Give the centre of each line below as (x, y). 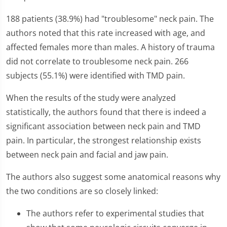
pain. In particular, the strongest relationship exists (104, 140)
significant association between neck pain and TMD (103, 126)
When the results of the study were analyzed (91, 98)
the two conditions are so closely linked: (82, 191)
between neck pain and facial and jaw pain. (87, 155)
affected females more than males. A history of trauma (110, 47)
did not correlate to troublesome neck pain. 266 (97, 61)
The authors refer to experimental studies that (115, 213)
